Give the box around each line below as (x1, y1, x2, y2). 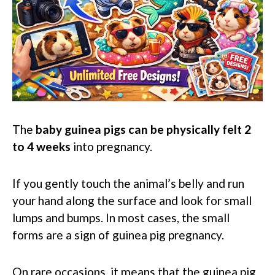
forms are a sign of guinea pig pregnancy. (12, 227, 224, 242)
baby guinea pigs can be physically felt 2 (36, 122, 251, 136)
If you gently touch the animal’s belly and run (12, 176, 244, 190)
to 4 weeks (12, 139, 71, 153)
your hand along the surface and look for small (12, 193, 252, 207)
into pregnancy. (71, 139, 152, 153)
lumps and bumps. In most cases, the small (12, 210, 230, 225)
